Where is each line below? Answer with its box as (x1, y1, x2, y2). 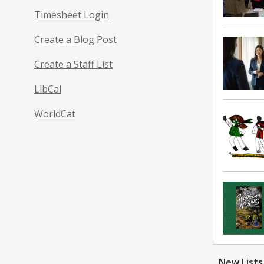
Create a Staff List (34, 57, 113, 71)
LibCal (34, 82, 61, 95)
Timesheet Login (34, 8, 109, 21)
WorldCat (34, 107, 75, 120)
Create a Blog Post (34, 32, 117, 46)
